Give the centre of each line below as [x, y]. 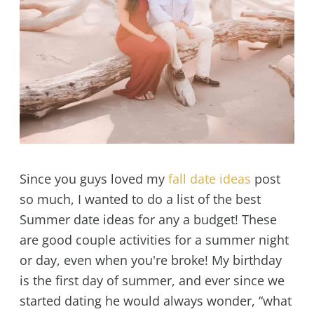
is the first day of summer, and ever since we [152, 280]
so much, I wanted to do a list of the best [140, 199]
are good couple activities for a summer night [154, 239]
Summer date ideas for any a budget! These [148, 219]
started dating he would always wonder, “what [155, 300]
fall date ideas [209, 178]
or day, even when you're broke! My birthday [150, 260]
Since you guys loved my [94, 178]
